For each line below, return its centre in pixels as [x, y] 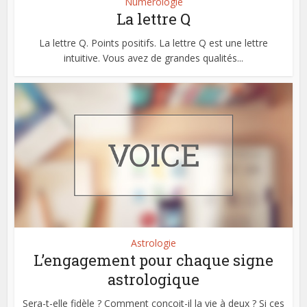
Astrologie [153, 243]
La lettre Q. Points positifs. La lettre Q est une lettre [153, 42]
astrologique [153, 279]
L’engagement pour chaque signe [153, 260]
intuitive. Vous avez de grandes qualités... [153, 58]
